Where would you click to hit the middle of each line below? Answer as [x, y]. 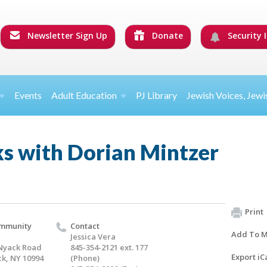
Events [28, 95]
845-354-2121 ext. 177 [109, 248]
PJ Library [157, 95]
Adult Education [84, 95]
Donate [166, 36]
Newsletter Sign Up [66, 36]
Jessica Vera [93, 237]
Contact [85, 226]
